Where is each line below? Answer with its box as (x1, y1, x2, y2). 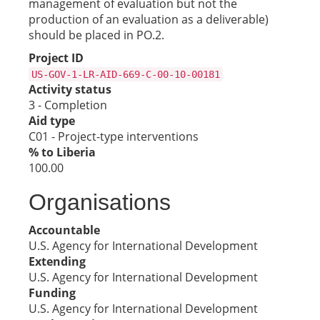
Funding (29, 285, 76, 301)
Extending (29, 254, 86, 269)
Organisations (29, 189, 171, 215)
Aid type (29, 113, 75, 129)
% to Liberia (29, 144, 96, 160)
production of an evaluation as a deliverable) (29, 11, 269, 27)
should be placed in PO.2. (29, 27, 164, 43)
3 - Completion (29, 97, 107, 113)
